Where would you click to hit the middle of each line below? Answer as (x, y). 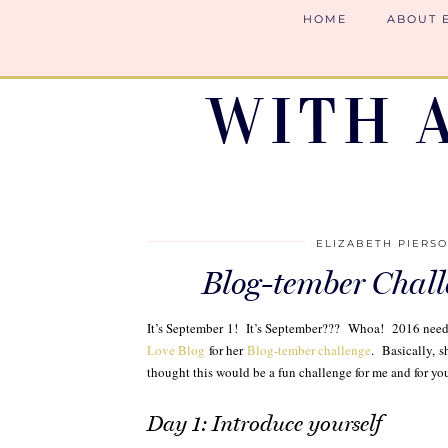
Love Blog (176, 350)
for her (226, 350)
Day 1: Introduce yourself (264, 423)
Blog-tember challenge (309, 350)
